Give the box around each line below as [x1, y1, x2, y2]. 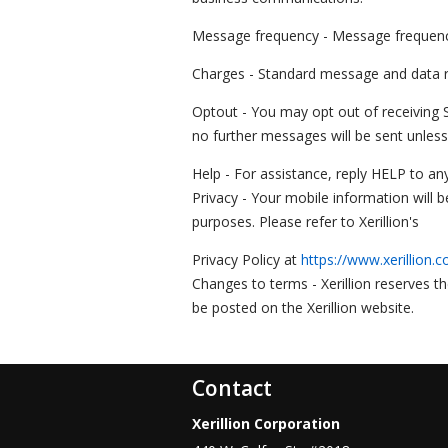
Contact [192, 373, 272, 402]
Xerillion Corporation [192, 413, 340, 433]
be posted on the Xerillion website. [192, 297, 414, 317]
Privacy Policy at [192, 249, 301, 269]
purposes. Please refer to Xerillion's [192, 211, 419, 231]
